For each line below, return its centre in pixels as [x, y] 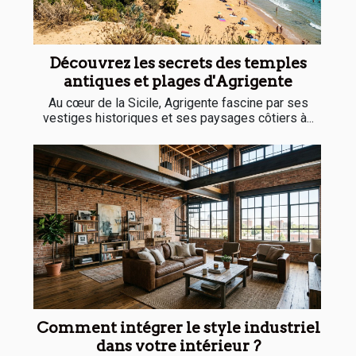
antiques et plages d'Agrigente [178, 81]
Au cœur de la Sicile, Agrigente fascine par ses [178, 103]
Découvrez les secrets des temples [178, 63]
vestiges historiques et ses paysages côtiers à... [178, 118]
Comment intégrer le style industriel [178, 327]
